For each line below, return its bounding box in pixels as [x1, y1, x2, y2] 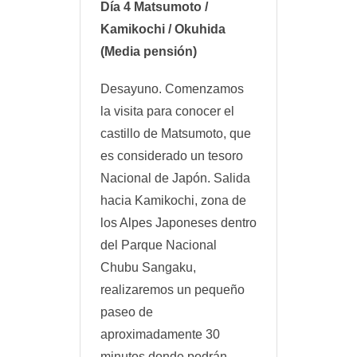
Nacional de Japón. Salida [100, 171, 250, 186]
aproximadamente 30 [100, 328, 220, 342]
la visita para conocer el [100, 104, 234, 119]
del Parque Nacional [100, 238, 217, 253]
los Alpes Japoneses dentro [100, 216, 257, 230]
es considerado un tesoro [100, 149, 243, 163]
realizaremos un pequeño [100, 283, 245, 297]
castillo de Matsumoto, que [100, 127, 251, 141]
